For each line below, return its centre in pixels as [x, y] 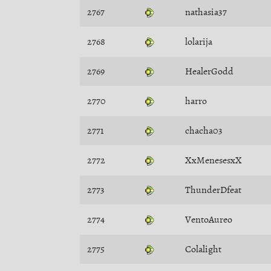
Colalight [203, 249]
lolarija [199, 42]
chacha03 [204, 131]
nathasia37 [206, 12]
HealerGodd [209, 71]
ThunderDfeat [213, 190]
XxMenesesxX [214, 160]
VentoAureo [209, 220]
